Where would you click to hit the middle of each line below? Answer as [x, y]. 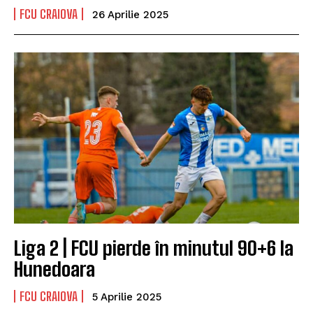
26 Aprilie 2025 [130, 14]
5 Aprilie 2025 [127, 297]
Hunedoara [54, 269]
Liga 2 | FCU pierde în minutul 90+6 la [154, 248]
